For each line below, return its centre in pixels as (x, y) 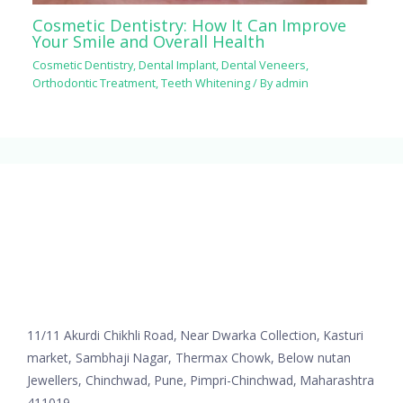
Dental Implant (178, 64)
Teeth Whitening (206, 82)
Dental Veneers (264, 64)
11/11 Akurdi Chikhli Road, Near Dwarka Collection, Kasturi (195, 336)
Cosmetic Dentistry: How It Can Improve (190, 26)
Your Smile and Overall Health (149, 42)
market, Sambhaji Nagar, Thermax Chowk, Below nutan (189, 358)
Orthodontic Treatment (94, 82)
